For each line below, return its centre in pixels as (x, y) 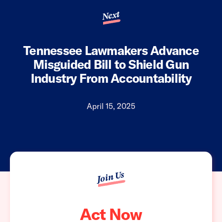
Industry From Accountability (111, 78)
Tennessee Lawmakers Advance (111, 51)
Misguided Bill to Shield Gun (111, 64)
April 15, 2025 (111, 106)
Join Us (111, 177)
